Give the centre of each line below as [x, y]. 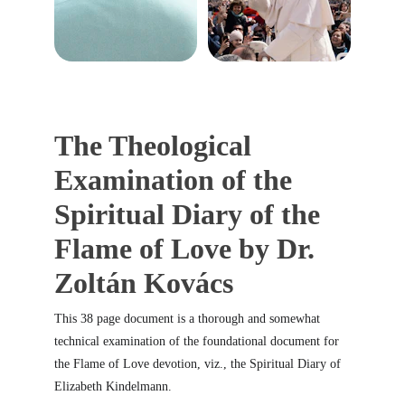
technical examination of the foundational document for [198, 341]
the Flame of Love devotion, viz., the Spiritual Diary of [199, 364]
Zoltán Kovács [144, 283]
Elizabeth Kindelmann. [113, 386]
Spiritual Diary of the [191, 214]
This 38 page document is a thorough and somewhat [189, 319]
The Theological [156, 146]
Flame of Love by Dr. [188, 249]
